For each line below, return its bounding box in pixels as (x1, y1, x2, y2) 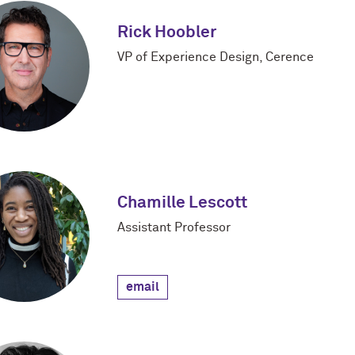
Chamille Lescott (117, 195, 247, 212)
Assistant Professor (117, 221, 231, 235)
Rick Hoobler (117, 25, 216, 42)
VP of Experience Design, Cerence (117, 51, 314, 64)
